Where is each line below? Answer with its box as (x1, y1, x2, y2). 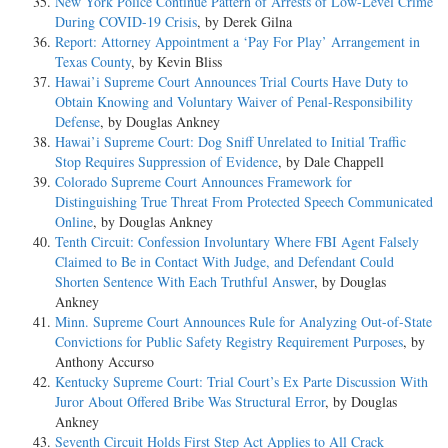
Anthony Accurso (55, 351, 154, 371)
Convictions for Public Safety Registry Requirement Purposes (55, 331, 403, 351)
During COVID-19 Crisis (55, 11, 197, 31)
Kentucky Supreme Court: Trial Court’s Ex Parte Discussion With (55, 371, 428, 391)
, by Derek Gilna (197, 11, 292, 31)
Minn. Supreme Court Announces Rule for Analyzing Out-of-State (55, 311, 432, 331)
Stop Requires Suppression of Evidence (55, 151, 278, 171)
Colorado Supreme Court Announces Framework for (55, 171, 352, 191)
